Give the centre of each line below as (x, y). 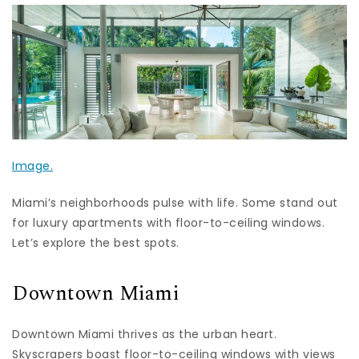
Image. (32, 166)
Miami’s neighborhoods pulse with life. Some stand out (175, 203)
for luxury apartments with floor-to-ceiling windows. (168, 223)
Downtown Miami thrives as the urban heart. (144, 334)
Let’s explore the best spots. (96, 243)
